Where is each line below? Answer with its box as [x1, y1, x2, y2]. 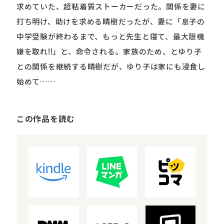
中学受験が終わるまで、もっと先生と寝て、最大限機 [16, 31, 204, 42]
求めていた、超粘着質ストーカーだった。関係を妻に [16, 1, 205, 12]
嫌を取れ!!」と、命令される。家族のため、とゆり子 [16, 46, 202, 57]
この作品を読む [16, 113, 75, 125]
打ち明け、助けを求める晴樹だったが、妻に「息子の [16, 16, 205, 27]
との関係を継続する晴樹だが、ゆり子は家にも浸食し [16, 61, 205, 72]
